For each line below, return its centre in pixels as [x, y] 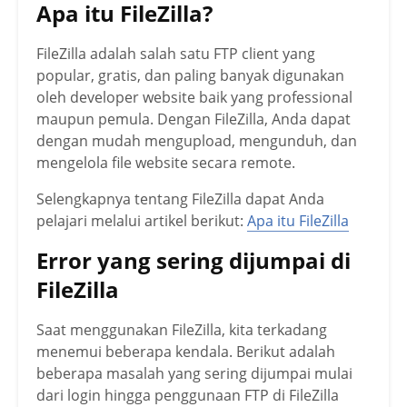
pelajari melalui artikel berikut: [142, 220]
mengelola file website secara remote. [166, 162]
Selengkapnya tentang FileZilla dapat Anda [180, 199]
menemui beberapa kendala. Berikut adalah [186, 351]
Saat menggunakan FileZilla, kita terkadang [182, 329]
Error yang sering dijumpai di [194, 260]
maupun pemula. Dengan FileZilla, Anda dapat [194, 119]
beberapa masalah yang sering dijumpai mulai [194, 373]
